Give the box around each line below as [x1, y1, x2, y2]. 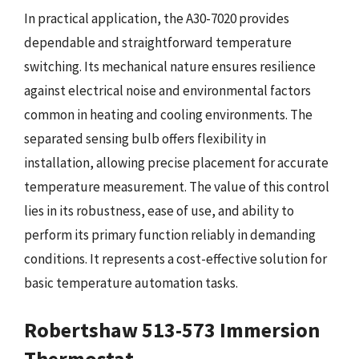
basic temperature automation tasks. [24, 274, 238, 292]
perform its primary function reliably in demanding [24, 226, 316, 244]
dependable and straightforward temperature [24, 34, 292, 51]
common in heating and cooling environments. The [24, 106, 313, 123]
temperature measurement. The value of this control [24, 178, 329, 196]
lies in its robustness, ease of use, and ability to [24, 202, 294, 220]
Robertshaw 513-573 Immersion [24, 316, 320, 343]
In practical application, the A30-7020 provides [24, 10, 289, 27]
